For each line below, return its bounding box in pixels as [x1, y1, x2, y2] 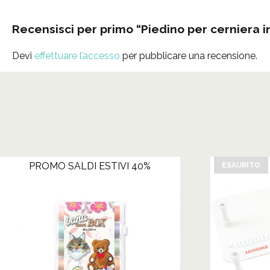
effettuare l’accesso [34, 50, 120, 62]
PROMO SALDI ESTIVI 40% [29, 160, 151, 172]
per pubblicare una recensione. [120, 50, 257, 62]
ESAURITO [221, 161, 260, 170]
